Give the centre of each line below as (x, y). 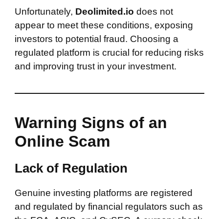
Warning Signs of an (91, 123)
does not (155, 11)
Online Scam (62, 141)
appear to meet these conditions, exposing (104, 25)
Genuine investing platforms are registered (104, 193)
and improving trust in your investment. (96, 66)
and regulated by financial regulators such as (109, 207)
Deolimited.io (105, 11)
